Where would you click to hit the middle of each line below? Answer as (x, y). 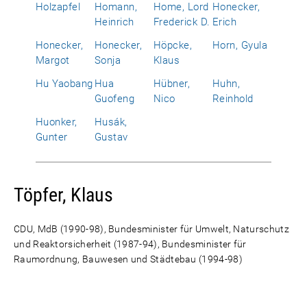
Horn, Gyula (240, 45)
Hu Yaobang (64, 84)
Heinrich (114, 22)
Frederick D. (182, 22)
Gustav (111, 137)
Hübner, (172, 84)
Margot (53, 60)
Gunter (52, 137)
